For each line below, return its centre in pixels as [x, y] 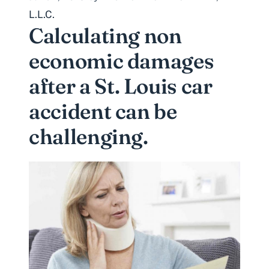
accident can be [103, 111]
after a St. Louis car [121, 86]
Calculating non [105, 35]
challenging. [89, 136]
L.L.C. [42, 14]
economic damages [122, 61]
